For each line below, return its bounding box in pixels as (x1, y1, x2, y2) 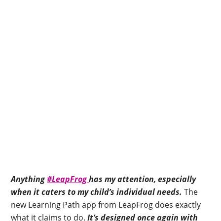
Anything (11, 174, 47, 184)
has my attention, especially (89, 174, 196, 184)
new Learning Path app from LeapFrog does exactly (11, 199, 201, 210)
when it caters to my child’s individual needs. (11, 186, 183, 197)
